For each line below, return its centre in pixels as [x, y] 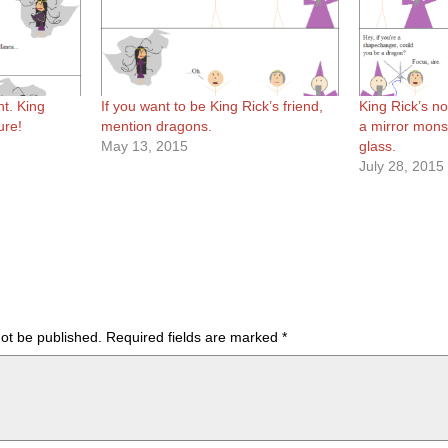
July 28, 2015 [401, 165]
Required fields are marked [194, 336]
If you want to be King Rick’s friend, [212, 105]
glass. [377, 145]
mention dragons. [157, 125]
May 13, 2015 [145, 145]
